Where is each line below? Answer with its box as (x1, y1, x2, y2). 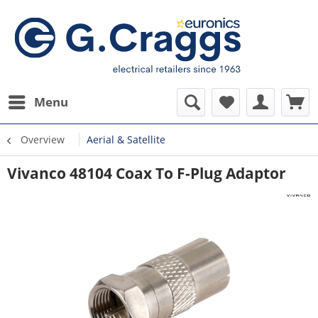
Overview (21, 133, 65, 146)
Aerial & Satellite (87, 133, 165, 146)
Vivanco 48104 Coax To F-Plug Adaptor (7, 163, 286, 183)
